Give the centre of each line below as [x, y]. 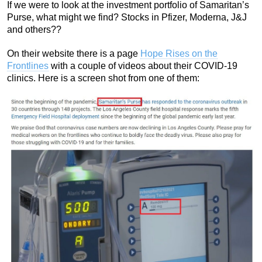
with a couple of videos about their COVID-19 [143, 65]
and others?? [34, 29]
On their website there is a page [74, 53]
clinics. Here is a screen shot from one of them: [103, 78]
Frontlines [28, 65]
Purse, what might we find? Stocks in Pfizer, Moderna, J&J [127, 17]
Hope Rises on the [179, 53]
